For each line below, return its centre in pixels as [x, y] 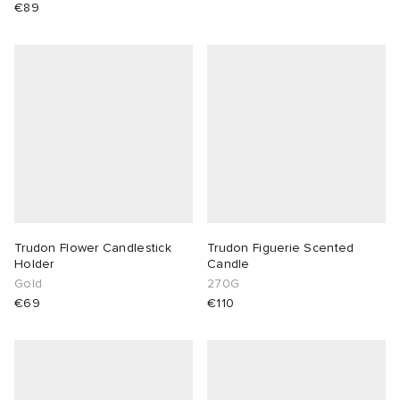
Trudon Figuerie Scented [281, 248]
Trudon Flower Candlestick [93, 248]
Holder [34, 264]
